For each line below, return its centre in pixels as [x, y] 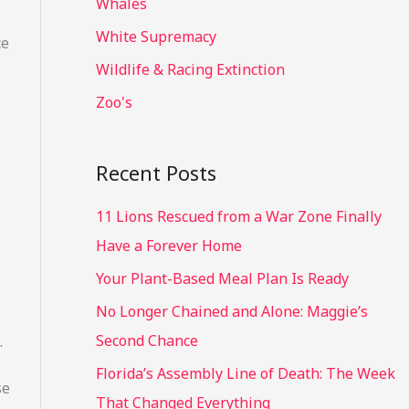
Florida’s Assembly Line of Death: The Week [245, 374]
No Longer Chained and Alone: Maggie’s [231, 312]
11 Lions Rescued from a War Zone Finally [238, 217]
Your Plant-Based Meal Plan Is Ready [222, 279]
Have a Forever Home [168, 246]
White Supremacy [156, 37]
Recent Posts [156, 172]
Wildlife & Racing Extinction [190, 70]
